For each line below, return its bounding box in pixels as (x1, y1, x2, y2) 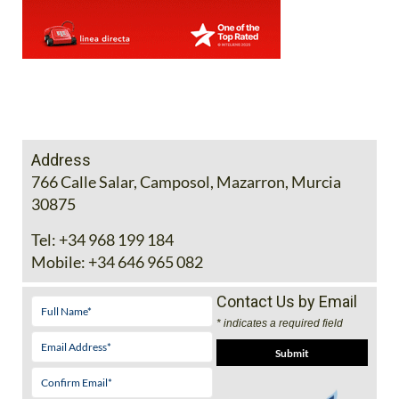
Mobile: (31, 252, 85, 273)
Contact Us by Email (216, 292, 357, 312)
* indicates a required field (216, 317, 343, 330)
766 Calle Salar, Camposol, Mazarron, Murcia (31, 172, 341, 192)
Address (31, 151, 91, 170)
